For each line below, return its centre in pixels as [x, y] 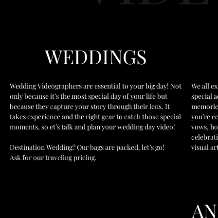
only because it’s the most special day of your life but [89, 96]
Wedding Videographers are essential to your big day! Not [96, 86]
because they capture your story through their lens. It [90, 106]
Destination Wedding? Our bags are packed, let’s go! [87, 147]
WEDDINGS [96, 56]
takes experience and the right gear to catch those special [95, 117]
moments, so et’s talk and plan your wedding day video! [92, 127]
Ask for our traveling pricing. [53, 157]
